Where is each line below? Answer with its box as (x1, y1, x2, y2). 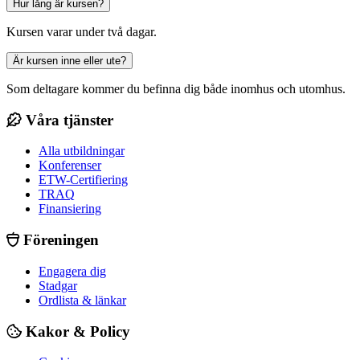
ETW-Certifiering (39, 173, 128, 187)
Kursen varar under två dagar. (6, 24, 157, 39)
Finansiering (39, 202, 101, 216)
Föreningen (19, 231, 99, 249)
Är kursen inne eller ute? (13, 54, 126, 67)
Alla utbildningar (39, 144, 125, 158)
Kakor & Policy (22, 322, 130, 340)
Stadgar (39, 278, 77, 292)
